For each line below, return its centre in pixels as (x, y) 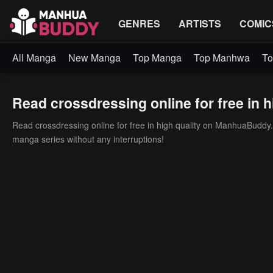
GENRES (139, 23)
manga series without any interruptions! (88, 139)
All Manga (34, 58)
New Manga (94, 58)
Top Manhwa (222, 58)
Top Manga (157, 58)
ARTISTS (200, 23)
